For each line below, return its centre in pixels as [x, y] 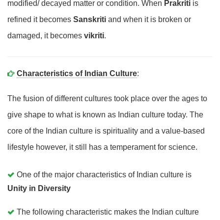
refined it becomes [40, 19]
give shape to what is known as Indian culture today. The [105, 115]
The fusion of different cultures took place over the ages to [107, 98]
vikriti [94, 36]
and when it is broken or [149, 19]
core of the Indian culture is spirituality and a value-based [106, 131]
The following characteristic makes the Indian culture [108, 212]
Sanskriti [90, 19]
